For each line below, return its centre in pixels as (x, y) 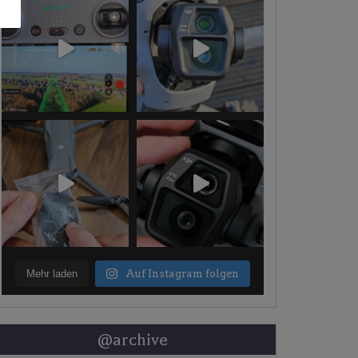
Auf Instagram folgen (182, 274)
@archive (133, 340)
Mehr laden (52, 274)
